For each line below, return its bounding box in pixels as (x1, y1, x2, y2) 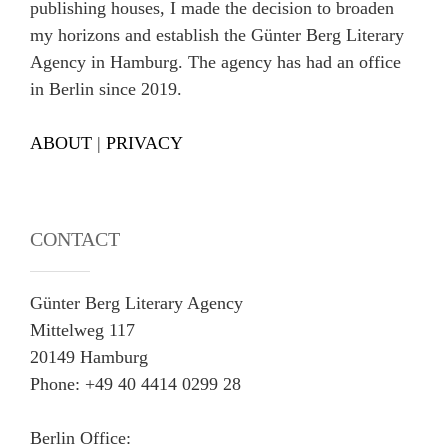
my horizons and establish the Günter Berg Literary (30, 25, 404, 45)
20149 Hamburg (30, 347, 148, 367)
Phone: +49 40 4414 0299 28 (30, 374, 241, 394)
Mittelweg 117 (30, 320, 135, 340)
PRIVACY (106, 133, 183, 153)
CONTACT (30, 228, 120, 250)
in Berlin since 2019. (30, 79, 182, 99)
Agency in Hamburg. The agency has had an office (30, 52, 401, 72)
